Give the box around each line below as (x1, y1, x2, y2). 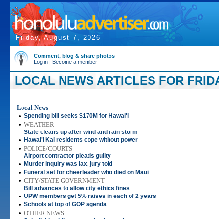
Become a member (52, 59, 97, 65)
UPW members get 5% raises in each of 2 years (24, 193, 156, 199)
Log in (34, 59, 48, 65)
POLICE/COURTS (24, 145, 72, 152)
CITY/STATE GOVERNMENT (24, 177, 105, 184)
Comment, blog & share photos (34, 53, 115, 59)
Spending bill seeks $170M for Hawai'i (24, 112, 129, 119)
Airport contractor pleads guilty (24, 153, 111, 159)
